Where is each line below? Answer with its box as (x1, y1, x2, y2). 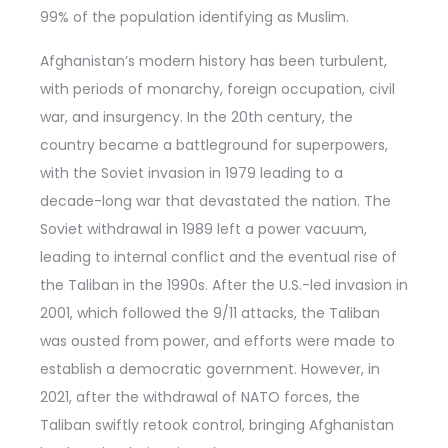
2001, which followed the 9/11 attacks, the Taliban (40, 302, 380, 323)
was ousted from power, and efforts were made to (40, 330, 395, 351)
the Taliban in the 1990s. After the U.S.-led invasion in (40, 274, 408, 295)
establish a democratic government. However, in (40, 358, 380, 379)
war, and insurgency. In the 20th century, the (40, 106, 353, 127)
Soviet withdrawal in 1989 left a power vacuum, (40, 218, 367, 239)
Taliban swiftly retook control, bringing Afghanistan (40, 414, 394, 435)
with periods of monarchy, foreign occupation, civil (40, 78, 395, 99)
